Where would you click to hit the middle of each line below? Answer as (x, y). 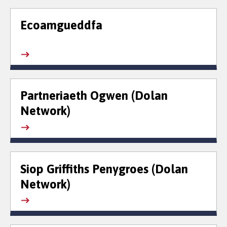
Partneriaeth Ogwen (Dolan (94, 96)
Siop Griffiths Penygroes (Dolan (104, 169)
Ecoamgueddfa (61, 25)
